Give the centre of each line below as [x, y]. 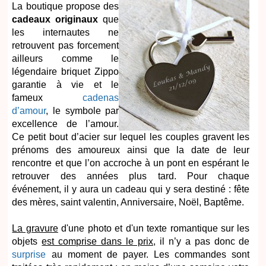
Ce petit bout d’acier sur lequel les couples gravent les [131, 137]
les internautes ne [66, 33]
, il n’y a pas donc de [202, 242]
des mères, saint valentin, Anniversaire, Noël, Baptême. [128, 202]
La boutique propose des [66, 7]
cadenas [101, 98]
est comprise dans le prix [98, 242]
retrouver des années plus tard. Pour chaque [131, 176]
